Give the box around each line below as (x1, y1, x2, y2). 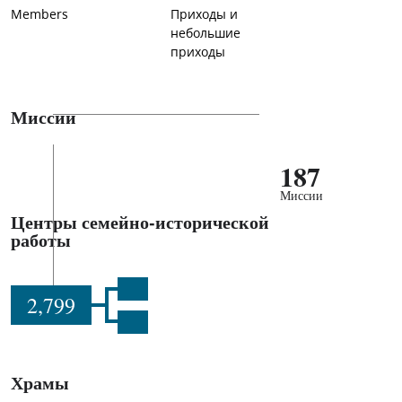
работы (11, 227, 71, 253)
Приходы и (170, 5, 239, 23)
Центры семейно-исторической (11, 209, 269, 235)
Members (11, 5, 68, 23)
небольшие (170, 24, 241, 42)
